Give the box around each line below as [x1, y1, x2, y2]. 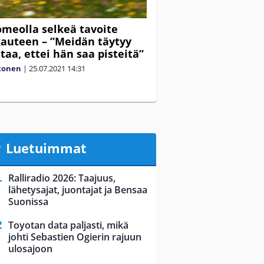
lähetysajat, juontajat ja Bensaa [8, 183, 147, 197]
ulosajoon [8, 242, 52, 256]
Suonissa [8, 195, 48, 209]
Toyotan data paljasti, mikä [8, 219, 128, 232]
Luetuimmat [5, 138, 87, 157]
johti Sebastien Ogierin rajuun [8, 230, 141, 244]
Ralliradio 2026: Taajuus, [8, 171, 115, 185]
